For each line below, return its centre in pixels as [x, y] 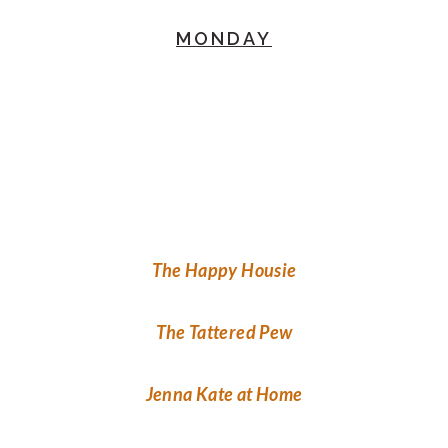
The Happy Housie [224, 270]
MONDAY [224, 39]
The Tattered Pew [224, 332]
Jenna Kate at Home [224, 394]
